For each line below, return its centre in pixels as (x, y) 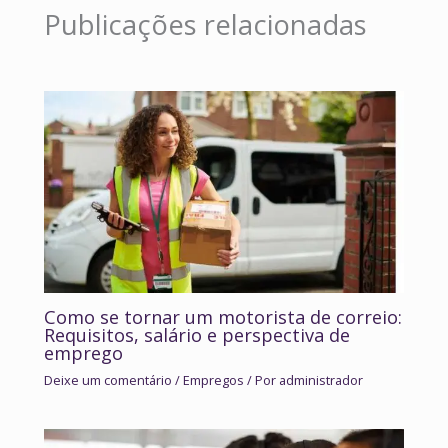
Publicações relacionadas (206, 24)
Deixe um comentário (108, 380)
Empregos (214, 380)
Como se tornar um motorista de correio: (223, 316)
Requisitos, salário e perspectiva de (197, 334)
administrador (321, 380)
